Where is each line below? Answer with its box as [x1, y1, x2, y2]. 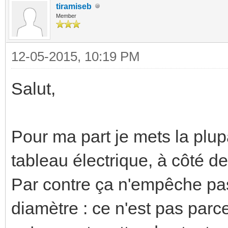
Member [56, 12, 76, 19]
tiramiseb [56, 2, 92, 11]
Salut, [11, 78, 55, 98]
